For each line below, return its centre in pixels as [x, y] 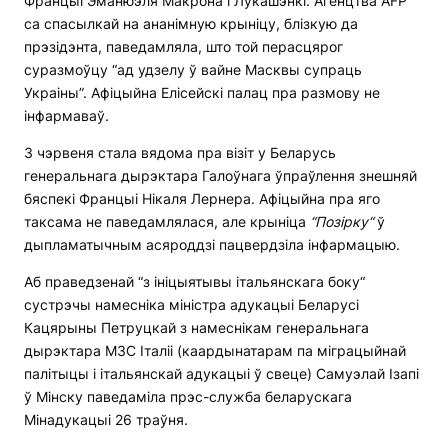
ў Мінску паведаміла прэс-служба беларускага [188, 397]
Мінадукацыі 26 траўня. [106, 420]
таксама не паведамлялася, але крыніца [167, 222]
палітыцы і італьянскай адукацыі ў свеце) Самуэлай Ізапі [221, 374]
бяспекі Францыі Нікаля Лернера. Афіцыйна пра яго [202, 199]
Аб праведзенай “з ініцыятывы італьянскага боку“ [194, 282]
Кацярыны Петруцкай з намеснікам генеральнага [196, 328]
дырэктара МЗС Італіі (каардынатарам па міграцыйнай [215, 351]
